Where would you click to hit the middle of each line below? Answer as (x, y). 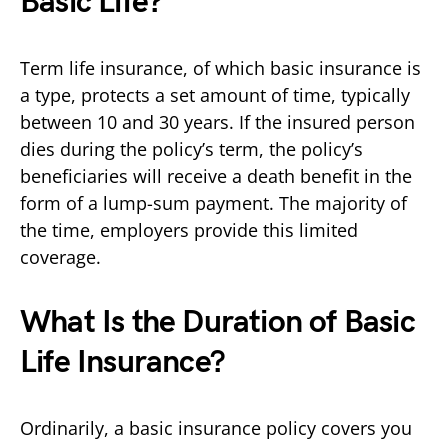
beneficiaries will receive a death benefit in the (216, 175)
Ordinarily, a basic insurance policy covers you (216, 427)
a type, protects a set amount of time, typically (215, 94)
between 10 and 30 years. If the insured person (217, 121)
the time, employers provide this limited (189, 229)
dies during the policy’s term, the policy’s (191, 148)
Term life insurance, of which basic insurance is (220, 67)
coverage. (60, 256)
